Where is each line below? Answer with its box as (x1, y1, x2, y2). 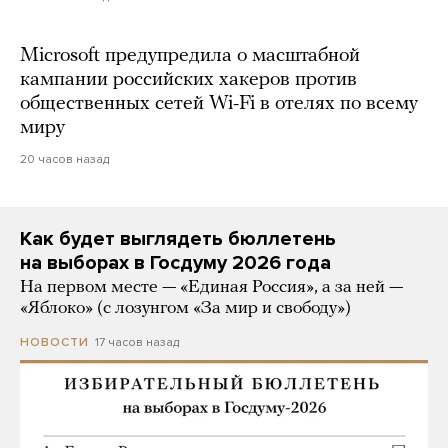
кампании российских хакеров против (20, 70, 357, 91)
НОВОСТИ (20, 335, 89, 350)
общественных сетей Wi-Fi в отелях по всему (20, 94, 418, 115)
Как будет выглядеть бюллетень (20, 227, 336, 252)
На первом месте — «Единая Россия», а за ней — (20, 278, 403, 298)
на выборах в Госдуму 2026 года (20, 251, 331, 276)
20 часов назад (20, 152, 109, 167)
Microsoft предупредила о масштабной (20, 46, 360, 67)
